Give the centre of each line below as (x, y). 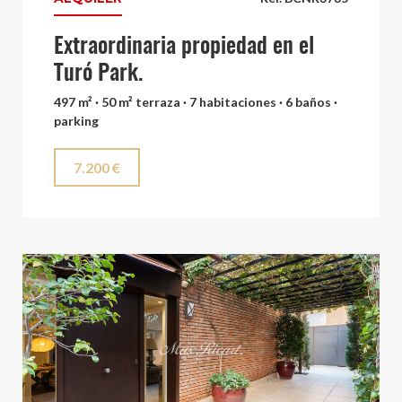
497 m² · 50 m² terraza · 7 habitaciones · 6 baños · (196, 102)
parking (76, 121)
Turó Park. (98, 74)
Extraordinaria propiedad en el (184, 47)
